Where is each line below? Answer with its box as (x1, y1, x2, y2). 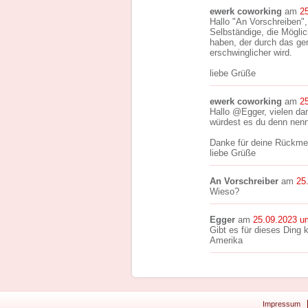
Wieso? (210, 186, 239, 197)
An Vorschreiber (210, 176, 278, 186)
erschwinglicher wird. (210, 47, 292, 58)
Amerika (210, 235, 243, 245)
